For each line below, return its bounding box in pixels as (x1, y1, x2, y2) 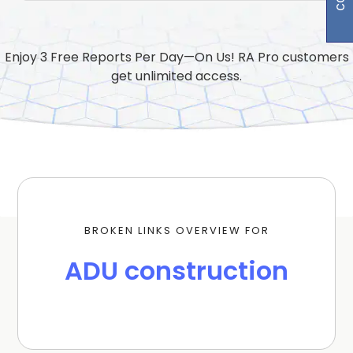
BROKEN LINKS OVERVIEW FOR (84, 223, 269, 239)
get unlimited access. (111, 67, 242, 85)
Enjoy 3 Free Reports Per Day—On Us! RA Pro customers (4, 48, 349, 66)
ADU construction (65, 253, 288, 289)
